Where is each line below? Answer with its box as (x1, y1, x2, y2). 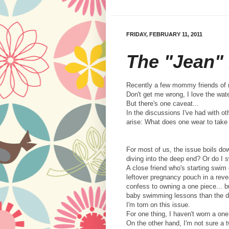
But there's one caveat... (126, 100, 199, 108)
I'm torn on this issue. (126, 201, 194, 209)
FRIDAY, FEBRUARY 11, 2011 (126, 31, 202, 38)
